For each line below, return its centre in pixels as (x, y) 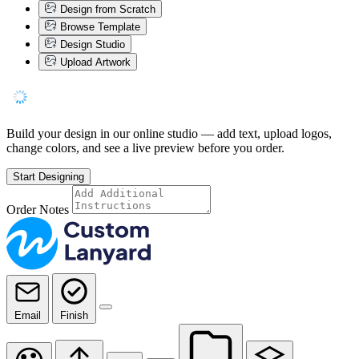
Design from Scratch (106, 9)
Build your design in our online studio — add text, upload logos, (169, 133)
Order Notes (38, 209)
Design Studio (93, 44)
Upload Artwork (94, 62)
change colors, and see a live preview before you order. (145, 147)
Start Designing (48, 176)
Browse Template (99, 26)
